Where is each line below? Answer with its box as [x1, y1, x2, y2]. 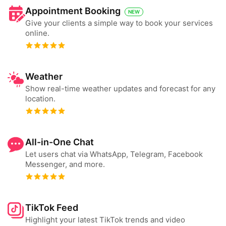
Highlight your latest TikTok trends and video [25, 215, 185, 224]
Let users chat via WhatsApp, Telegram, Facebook [25, 149, 203, 159]
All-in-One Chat [25, 137, 94, 147]
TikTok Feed [25, 202, 78, 213]
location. [25, 94, 55, 103]
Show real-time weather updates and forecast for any [25, 84, 215, 93]
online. [25, 28, 49, 38]
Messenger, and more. [25, 159, 105, 169]
